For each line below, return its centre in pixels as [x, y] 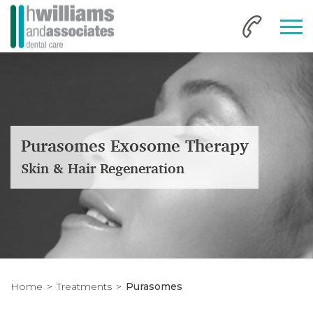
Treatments [84, 286]
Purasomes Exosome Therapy [134, 146]
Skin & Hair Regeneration [103, 168]
